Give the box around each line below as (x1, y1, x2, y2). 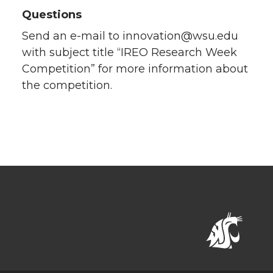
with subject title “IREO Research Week (22, 45, 237, 59)
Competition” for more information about (22, 62, 248, 76)
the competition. (22, 78, 112, 92)
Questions (22, 7, 82, 21)
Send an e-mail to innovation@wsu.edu (22, 29, 238, 43)
